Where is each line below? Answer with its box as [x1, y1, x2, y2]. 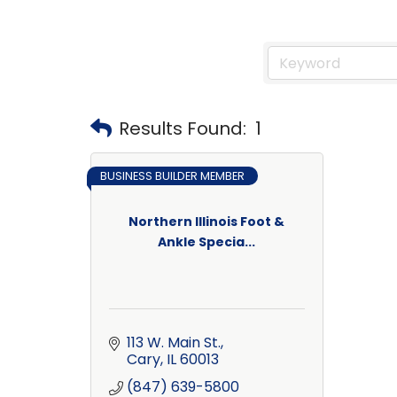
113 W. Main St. [127, 332, 221, 353]
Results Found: [119, 115, 246, 141]
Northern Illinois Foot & [128, 212, 285, 230]
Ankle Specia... [158, 232, 256, 251]
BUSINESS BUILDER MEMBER [100, 168, 245, 183]
